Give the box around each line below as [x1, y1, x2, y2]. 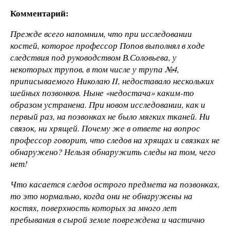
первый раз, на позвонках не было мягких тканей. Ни [10, 110, 210, 123]
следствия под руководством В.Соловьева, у [10, 51, 177, 64]
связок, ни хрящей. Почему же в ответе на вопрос [10, 122, 200, 135]
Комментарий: [10, 7, 69, 20]
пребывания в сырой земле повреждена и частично [10, 214, 205, 226]
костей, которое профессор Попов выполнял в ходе [10, 40, 205, 52]
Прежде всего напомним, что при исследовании [10, 28, 192, 40]
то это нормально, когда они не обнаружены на [10, 190, 193, 202]
